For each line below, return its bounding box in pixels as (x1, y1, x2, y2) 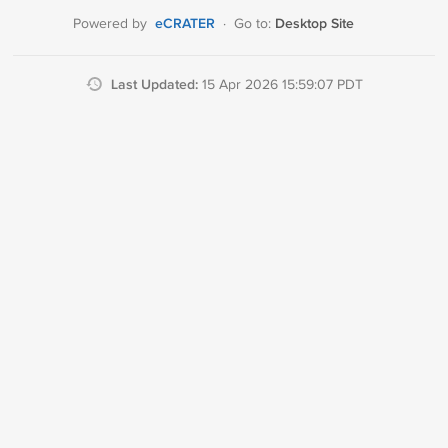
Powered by (73, 16, 147, 32)
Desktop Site (275, 15, 354, 32)
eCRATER (155, 15, 215, 32)
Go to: (234, 16, 275, 32)
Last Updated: (110, 76, 202, 93)
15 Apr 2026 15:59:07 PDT (201, 77, 363, 93)
